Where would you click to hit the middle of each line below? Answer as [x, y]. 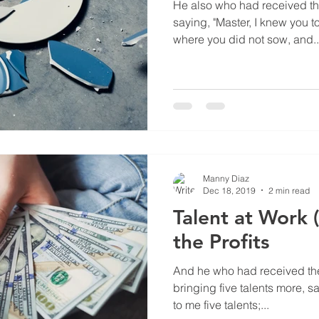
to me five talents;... [221, 304]
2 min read [289, 190]
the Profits [221, 241]
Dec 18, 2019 [229, 190]
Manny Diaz [226, 178]
